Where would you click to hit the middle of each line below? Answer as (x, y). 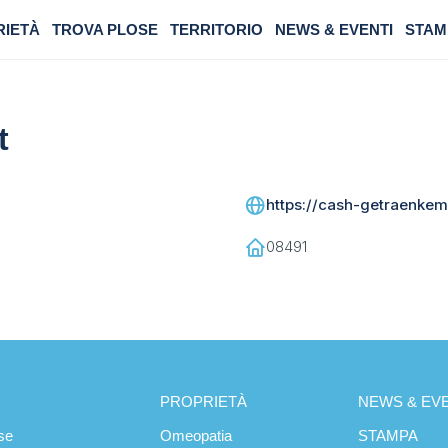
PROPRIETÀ (203, 402)
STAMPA (388, 436)
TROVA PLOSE (105, 29)
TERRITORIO (216, 29)
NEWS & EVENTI (334, 29)
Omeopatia (196, 436)
